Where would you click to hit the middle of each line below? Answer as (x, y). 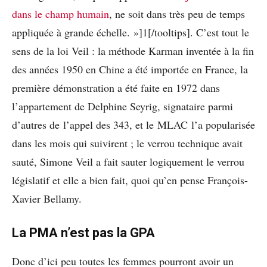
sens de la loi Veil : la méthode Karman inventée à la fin (133, 51)
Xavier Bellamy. (47, 199)
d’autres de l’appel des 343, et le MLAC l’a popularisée (133, 125)
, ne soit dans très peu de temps (177, 14)
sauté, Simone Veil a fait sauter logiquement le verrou (128, 162)
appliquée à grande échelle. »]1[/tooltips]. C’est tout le (131, 32)
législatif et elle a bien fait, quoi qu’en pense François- (130, 180)
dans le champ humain (60, 14)
